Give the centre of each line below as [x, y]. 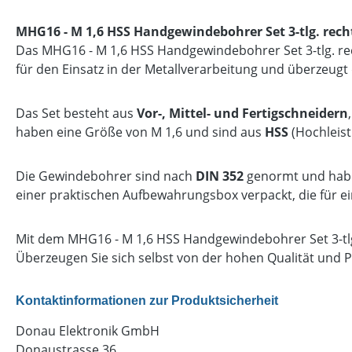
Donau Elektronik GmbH [88, 331]
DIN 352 [220, 176]
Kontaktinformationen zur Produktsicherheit [147, 301]
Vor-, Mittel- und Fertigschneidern [242, 113]
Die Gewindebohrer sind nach [106, 176]
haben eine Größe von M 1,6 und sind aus [140, 132]
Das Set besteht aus [76, 113]
